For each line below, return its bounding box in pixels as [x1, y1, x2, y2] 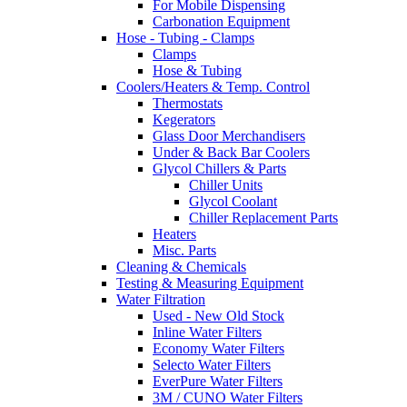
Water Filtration [116, 292, 205, 308]
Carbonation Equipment [153, 14, 290, 30]
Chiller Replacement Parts [189, 210, 338, 226]
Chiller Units [189, 177, 263, 194]
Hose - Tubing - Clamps [116, 30, 254, 46]
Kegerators [153, 112, 215, 128]
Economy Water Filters [153, 341, 284, 357]
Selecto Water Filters [153, 357, 271, 373]
